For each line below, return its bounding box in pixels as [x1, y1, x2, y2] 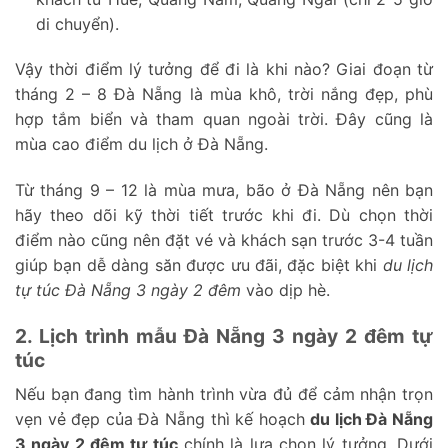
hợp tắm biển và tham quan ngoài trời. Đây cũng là [15, 109, 433, 130]
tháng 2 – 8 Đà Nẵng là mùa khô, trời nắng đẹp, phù [15, 84, 433, 105]
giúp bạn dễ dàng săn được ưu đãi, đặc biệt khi [15, 255, 383, 276]
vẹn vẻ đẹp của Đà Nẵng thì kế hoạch [15, 408, 311, 429]
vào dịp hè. [241, 280, 330, 301]
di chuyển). [35, 13, 119, 34]
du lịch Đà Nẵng [310, 408, 433, 429]
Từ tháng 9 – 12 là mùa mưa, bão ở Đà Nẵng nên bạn [15, 180, 433, 201]
